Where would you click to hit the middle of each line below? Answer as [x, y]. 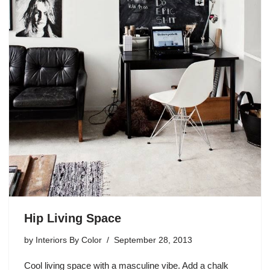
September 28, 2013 [153, 240]
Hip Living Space [73, 218]
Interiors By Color [69, 240]
